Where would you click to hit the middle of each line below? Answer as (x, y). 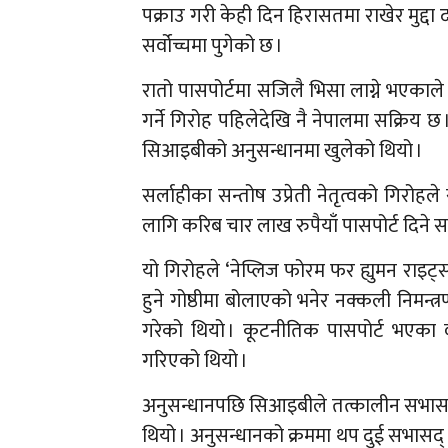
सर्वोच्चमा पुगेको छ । (212, 46)
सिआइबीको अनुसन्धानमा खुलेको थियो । (282, 151)
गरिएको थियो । (195, 361)
